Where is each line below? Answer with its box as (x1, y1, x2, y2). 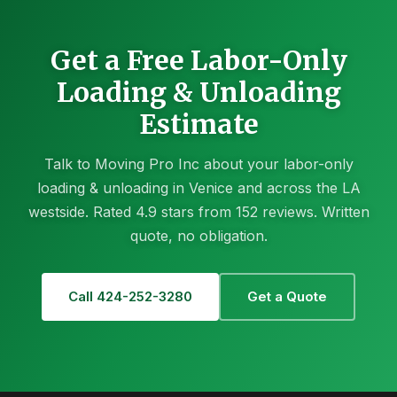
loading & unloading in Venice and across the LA (36, 178, 361, 197)
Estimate (138, 106, 259, 141)
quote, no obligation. (129, 226, 268, 245)
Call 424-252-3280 (68, 287, 192, 305)
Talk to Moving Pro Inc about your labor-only (43, 154, 354, 173)
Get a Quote (247, 287, 327, 305)
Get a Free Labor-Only (50, 43, 347, 77)
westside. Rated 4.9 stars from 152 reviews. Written (27, 202, 370, 221)
